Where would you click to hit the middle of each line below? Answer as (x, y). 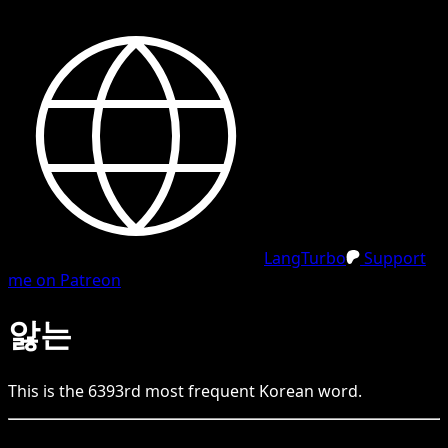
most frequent (200, 390)
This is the (48, 390)
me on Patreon (64, 280)
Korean (286, 390)
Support (393, 258)
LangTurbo (305, 258)
